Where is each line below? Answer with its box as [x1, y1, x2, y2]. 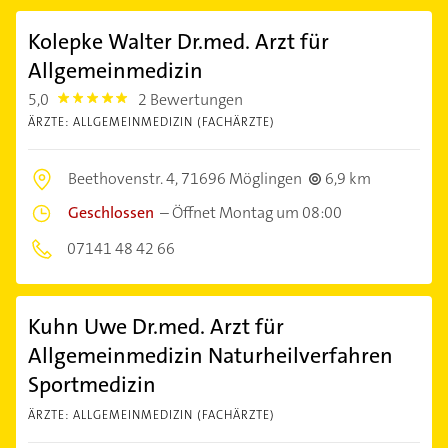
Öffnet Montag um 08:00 [172, 202, 342, 224]
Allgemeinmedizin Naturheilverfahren [28, 341, 393, 371]
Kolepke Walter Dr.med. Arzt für [28, 27, 329, 57]
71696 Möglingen [181, 168, 302, 190]
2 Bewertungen [138, 89, 244, 111]
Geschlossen [68, 202, 154, 224]
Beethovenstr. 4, [68, 168, 181, 190]
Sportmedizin [28, 370, 156, 400]
